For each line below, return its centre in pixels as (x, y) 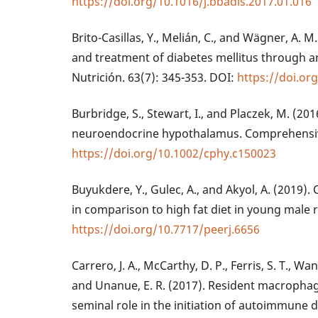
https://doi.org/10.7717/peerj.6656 (166, 229)
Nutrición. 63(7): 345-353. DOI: (155, 77)
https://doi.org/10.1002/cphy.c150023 (174, 153)
